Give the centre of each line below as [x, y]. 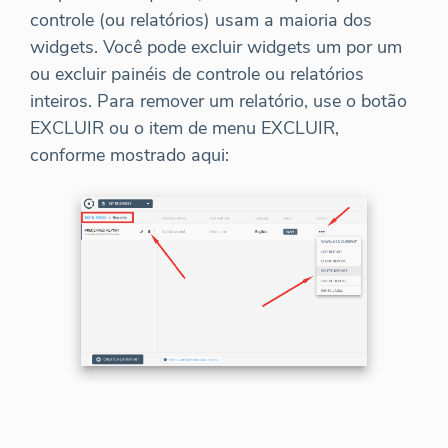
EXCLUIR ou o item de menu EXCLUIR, [184, 128]
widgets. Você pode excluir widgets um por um [216, 47]
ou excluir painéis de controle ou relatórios [197, 74]
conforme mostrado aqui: [129, 155]
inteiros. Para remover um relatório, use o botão [218, 101]
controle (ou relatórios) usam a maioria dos [201, 20]
